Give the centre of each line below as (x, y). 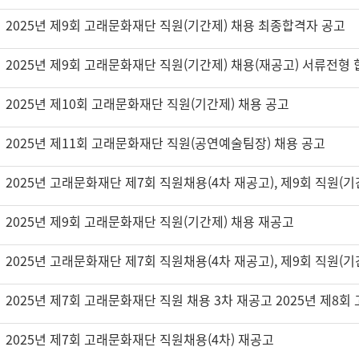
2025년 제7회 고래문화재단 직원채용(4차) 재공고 (140, 339)
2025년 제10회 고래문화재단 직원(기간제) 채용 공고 (147, 103)
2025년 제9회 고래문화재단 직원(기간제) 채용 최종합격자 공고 (175, 25)
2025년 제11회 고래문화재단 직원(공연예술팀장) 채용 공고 (165, 143)
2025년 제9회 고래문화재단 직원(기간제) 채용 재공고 (150, 221)
